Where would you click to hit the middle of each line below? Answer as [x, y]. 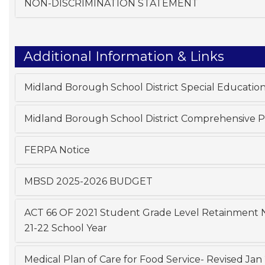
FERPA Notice [57, 150]
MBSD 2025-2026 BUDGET [88, 181]
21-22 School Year [66, 228]
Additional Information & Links [124, 56]
